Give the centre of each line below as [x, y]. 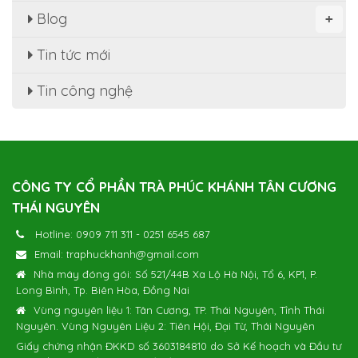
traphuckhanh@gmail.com [133, 254]
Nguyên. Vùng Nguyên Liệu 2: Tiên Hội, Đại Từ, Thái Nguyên [165, 326]
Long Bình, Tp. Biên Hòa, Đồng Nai [103, 290]
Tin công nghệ [83, 90]
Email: [50, 254]
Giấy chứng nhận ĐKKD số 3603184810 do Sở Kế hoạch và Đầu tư [179, 346]
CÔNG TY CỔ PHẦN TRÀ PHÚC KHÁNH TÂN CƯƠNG [174, 186]
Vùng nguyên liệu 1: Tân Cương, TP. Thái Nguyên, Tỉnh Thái [179, 310]
